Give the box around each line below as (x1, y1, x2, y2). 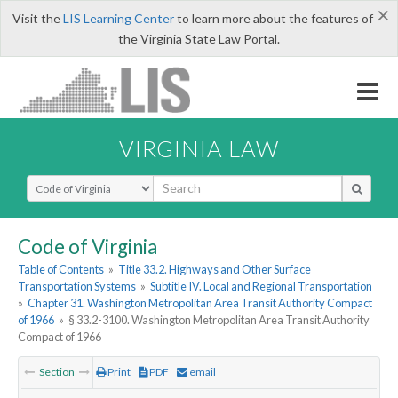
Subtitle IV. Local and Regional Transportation (150, 279, 373, 294)
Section (37, 365, 76, 379)
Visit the (12, 11, 63, 26)
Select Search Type (26, 173, 133, 191)
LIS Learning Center (62, 11, 174, 26)
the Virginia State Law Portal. (118, 31, 280, 46)
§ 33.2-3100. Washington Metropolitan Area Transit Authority (68, 313, 370, 328)
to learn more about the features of (173, 11, 373, 26)
